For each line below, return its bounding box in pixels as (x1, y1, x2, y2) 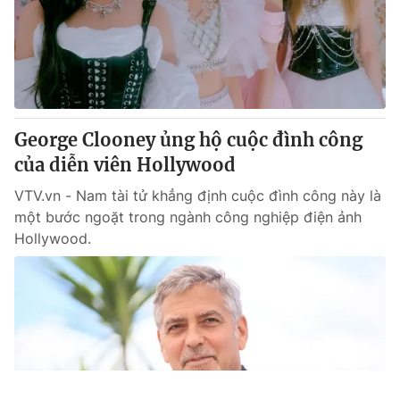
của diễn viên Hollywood (14, 154, 236, 176)
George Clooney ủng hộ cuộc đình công (14, 129, 362, 151)
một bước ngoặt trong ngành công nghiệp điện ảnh (14, 208, 362, 226)
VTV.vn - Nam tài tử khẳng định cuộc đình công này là (14, 187, 381, 204)
